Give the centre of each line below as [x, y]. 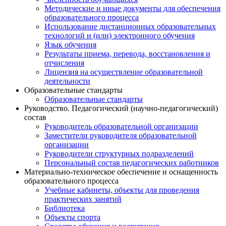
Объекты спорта [72, 217]
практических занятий [83, 199]
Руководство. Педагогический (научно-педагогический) [121, 108]
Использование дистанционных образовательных [130, 27]
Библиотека [65, 208]
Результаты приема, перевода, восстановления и [127, 54]
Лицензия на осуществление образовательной [124, 72]
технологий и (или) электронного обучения [120, 36]
